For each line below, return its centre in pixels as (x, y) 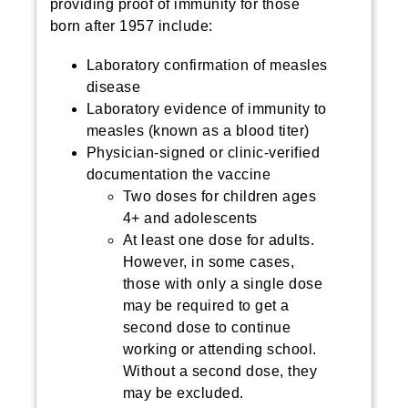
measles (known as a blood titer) (198, 131)
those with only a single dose (223, 284)
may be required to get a (206, 306)
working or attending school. (219, 349)
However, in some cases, (209, 262)
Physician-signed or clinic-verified (203, 153)
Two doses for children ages (219, 196)
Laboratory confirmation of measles (207, 65)
